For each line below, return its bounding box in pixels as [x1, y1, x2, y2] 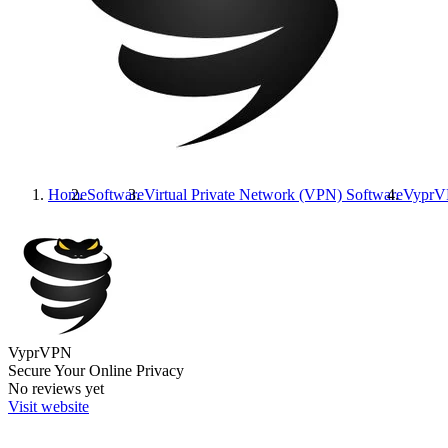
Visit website [8, 398, 89, 415]
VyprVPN [8, 344, 72, 361]
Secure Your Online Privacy [8, 362, 184, 379]
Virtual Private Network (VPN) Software [144, 186, 403, 203]
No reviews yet [8, 380, 104, 397]
